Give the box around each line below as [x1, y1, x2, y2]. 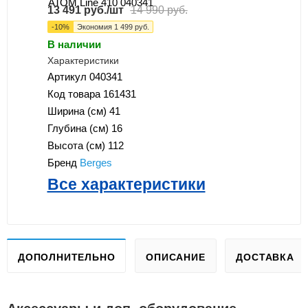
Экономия [76, 22, 114, 31]
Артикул [47, 71, 89, 83]
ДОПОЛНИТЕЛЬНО [18, 252, 115, 263]
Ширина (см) [47, 105, 109, 118]
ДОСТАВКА [236, 252, 294, 263]
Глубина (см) [47, 122, 111, 135]
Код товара [47, 88, 103, 100]
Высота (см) [47, 140, 108, 152]
